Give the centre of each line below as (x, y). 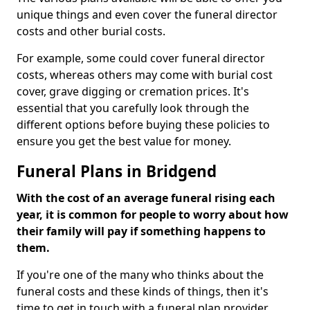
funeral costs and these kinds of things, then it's (143, 291)
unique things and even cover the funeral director (147, 15)
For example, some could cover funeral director (141, 58)
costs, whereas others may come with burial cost (145, 75)
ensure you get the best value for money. (125, 141)
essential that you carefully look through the (133, 108)
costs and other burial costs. (92, 31)
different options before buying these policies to (143, 125)
